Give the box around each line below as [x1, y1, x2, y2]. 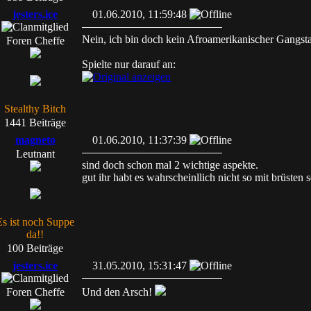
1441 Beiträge [4, 117, 66, 128]
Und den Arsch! [82, 286, 155, 298]
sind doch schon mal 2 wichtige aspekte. [82, 159, 258, 171]
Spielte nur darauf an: [82, 58, 176, 70]
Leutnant [15, 148, 55, 160]
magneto [15, 134, 56, 146]
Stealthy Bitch [4, 103, 66, 115]
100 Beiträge [7, 242, 63, 254]
